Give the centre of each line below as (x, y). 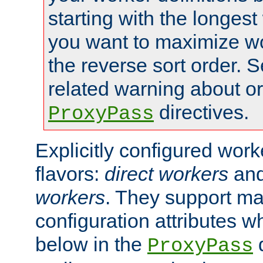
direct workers (166, 173)
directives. (201, 112)
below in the (91, 244)
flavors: (70, 173)
